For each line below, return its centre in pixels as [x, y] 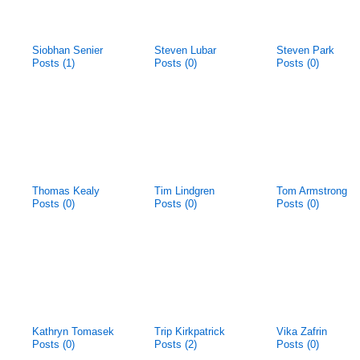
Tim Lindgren [184, 191]
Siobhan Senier [67, 50]
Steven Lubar [185, 50]
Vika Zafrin [302, 331]
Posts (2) [176, 344]
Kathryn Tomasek [73, 331]
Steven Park [305, 50]
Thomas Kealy [66, 191]
